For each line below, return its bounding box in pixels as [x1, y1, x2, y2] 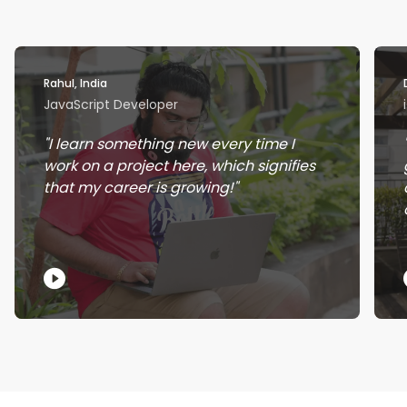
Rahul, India [44, 75, 107, 92]
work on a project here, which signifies [44, 155, 315, 177]
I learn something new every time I [48, 134, 294, 155]
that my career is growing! [44, 177, 233, 199]
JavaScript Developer [44, 95, 178, 114]
